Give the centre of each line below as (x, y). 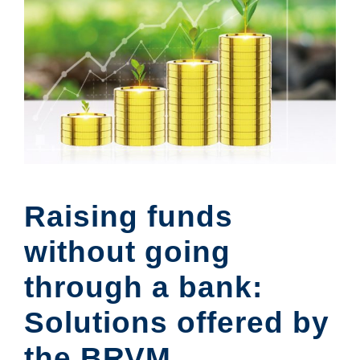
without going (127, 252)
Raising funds (129, 217)
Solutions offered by (177, 323)
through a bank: (143, 288)
